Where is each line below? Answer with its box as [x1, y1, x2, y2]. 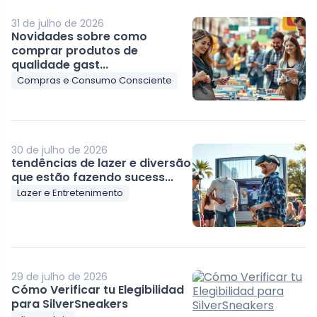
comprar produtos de [11, 42, 139, 59]
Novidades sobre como [11, 28, 148, 45]
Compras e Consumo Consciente [17, 73, 173, 87]
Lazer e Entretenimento [17, 185, 124, 200]
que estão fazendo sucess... [11, 168, 174, 185]
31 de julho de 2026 [11, 16, 105, 30]
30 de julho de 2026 [11, 142, 108, 157]
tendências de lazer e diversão [11, 154, 192, 171]
